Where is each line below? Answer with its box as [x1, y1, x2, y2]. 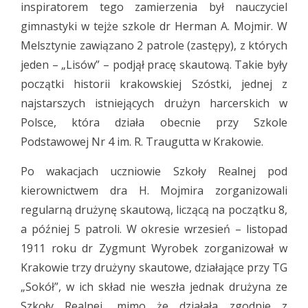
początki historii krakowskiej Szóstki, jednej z [21, 76, 287, 91]
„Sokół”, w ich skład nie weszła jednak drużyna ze [21, 279, 287, 294]
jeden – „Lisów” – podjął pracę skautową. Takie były [21, 57, 287, 72]
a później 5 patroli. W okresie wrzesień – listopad [21, 221, 287, 236]
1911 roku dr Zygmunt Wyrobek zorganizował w [21, 241, 287, 256]
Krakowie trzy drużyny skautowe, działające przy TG [21, 260, 287, 275]
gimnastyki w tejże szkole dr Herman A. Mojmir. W [21, 19, 287, 34]
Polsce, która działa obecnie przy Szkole [21, 115, 287, 130]
